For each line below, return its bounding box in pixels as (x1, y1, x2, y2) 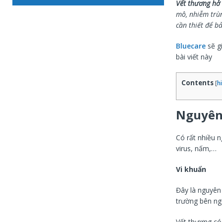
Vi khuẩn (175, 164, 206, 174)
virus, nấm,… (175, 143, 217, 153)
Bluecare (175, 41, 206, 51)
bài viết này (175, 52, 212, 62)
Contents (181, 78, 214, 88)
